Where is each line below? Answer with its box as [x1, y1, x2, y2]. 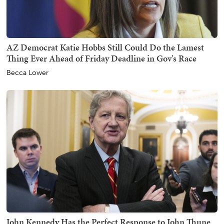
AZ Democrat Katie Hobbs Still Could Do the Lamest [6, 40, 204, 53]
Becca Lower [6, 68, 48, 77]
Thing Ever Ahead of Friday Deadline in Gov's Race [6, 51, 196, 64]
